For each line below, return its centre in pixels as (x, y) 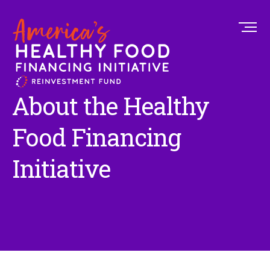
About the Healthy (111, 106)
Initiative (61, 168)
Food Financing (96, 137)
